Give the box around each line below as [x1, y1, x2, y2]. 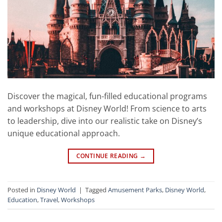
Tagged [85, 185, 108, 195]
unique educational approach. [7, 128, 120, 139]
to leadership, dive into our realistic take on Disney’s [7, 115, 202, 127]
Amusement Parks [108, 185, 162, 195]
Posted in [7, 185, 37, 195]
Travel [40, 195, 58, 205]
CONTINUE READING [76, 152, 140, 161]
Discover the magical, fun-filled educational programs [7, 91, 207, 102]
